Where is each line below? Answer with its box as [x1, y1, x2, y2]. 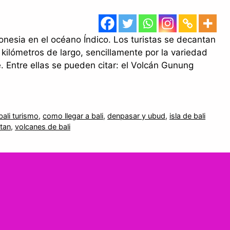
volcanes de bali [15, 122, 70, 131]
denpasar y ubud [107, 111, 166, 121]
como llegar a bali [43, 111, 104, 121]
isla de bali [169, 111, 206, 121]
